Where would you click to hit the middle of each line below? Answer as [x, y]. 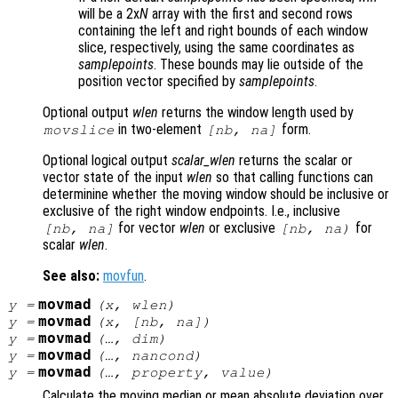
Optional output [88, 113]
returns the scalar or [294, 161]
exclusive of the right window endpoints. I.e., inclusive [191, 211]
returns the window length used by [256, 113]
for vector [147, 228]
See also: [71, 276]
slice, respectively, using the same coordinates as [216, 48]
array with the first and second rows [251, 14]
